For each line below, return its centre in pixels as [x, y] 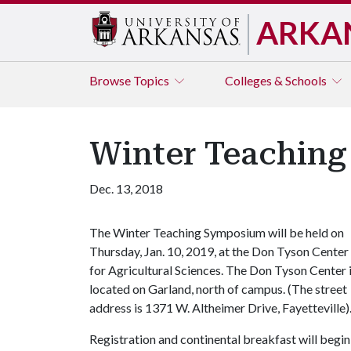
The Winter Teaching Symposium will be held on [217, 232]
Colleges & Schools [277, 80]
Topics [152, 80]
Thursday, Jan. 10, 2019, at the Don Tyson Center [219, 251]
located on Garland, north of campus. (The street [218, 289]
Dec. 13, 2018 [126, 188]
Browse [111, 80]
